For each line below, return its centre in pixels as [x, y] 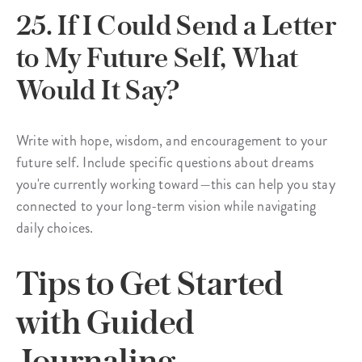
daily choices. [55, 227]
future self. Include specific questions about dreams [165, 162]
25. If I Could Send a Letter [177, 25]
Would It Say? [98, 89]
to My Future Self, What [158, 57]
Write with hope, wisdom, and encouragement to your [172, 140]
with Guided [105, 321]
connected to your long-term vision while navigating [166, 206]
